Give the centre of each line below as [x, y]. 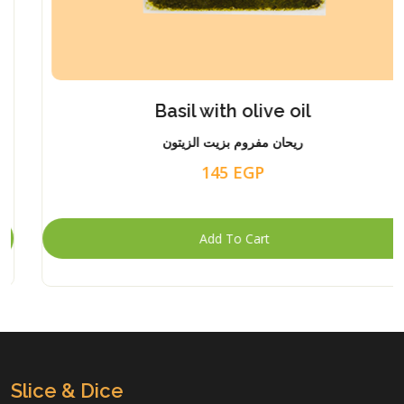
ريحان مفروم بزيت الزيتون [202, 143]
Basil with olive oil [202, 111]
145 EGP [202, 173]
